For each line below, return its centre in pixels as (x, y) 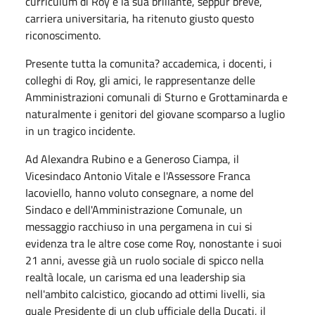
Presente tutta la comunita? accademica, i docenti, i (149, 63)
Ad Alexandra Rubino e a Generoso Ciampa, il (132, 159)
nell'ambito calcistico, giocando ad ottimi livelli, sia (145, 294)
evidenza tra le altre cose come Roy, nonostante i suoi (154, 243)
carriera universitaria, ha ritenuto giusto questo (140, 18)
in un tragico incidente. (80, 130)
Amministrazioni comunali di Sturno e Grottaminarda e (156, 97)
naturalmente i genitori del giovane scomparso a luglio (155, 114)
